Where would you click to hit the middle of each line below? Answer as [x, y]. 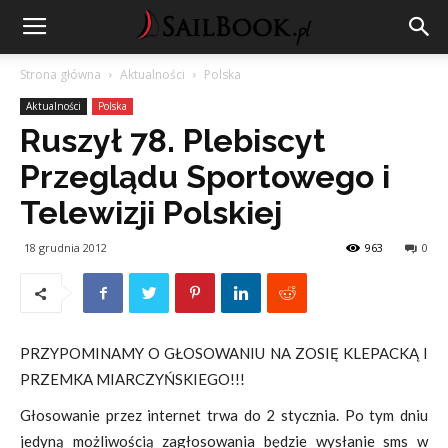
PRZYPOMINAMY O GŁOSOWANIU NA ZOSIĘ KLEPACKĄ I [224, 353]
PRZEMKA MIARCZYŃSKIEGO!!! [132, 379]
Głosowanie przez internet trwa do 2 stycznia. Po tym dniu [224, 415]
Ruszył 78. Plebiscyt [173, 140]
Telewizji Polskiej [151, 212]
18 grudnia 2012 [65, 247]
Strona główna [60, 74]
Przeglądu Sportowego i [205, 176]
